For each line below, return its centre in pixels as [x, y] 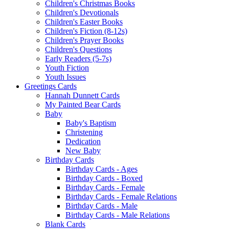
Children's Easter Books [84, 21]
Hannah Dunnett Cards [82, 95]
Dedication [83, 141]
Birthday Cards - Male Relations [118, 215]
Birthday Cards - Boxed [104, 178]
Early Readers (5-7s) [78, 58]
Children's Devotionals [82, 12]
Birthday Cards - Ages [101, 169]
